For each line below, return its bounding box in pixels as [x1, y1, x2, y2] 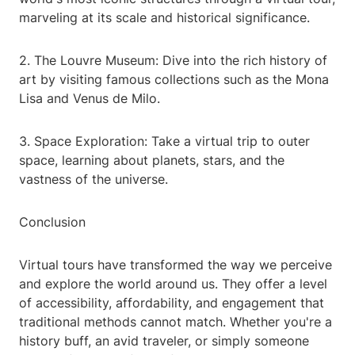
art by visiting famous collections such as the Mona [19, 71, 329, 88]
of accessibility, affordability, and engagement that [19, 295, 324, 311]
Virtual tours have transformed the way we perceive [19, 257, 332, 273]
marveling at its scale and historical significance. [19, 10, 310, 26]
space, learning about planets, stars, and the [19, 152, 284, 169]
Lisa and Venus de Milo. [19, 90, 160, 107]
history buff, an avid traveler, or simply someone [19, 333, 309, 349]
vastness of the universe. [19, 171, 168, 188]
